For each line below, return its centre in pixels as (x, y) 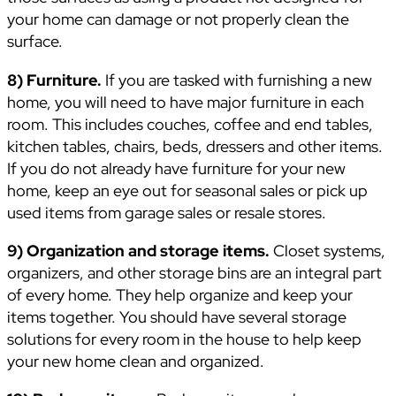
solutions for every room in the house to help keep (184, 339)
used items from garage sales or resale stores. (167, 212)
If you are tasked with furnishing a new (237, 80)
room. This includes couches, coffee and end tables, (190, 124)
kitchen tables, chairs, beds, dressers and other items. (195, 146)
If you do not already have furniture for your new (176, 168)
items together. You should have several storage (177, 316)
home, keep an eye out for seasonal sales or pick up (187, 190)
